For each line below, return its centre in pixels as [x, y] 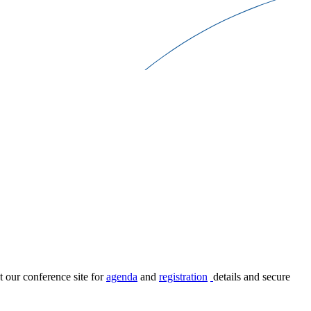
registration [183, 277]
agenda [122, 277]
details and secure [252, 277]
